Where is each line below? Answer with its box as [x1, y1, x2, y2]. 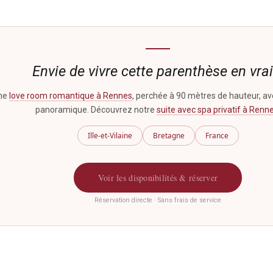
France [205, 130, 229, 141]
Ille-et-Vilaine [87, 130, 132, 141]
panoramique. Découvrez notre [35, 105, 157, 115]
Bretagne [152, 130, 185, 141]
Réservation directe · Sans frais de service [94, 196, 221, 205]
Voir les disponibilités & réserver [97, 172, 218, 184]
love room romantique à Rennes [9, 91, 132, 101]
